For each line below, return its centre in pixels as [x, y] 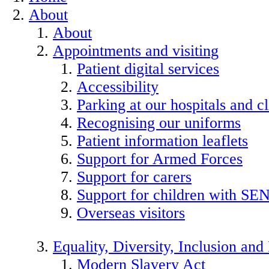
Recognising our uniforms [159, 122]
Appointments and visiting [136, 50]
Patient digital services [148, 68]
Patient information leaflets [162, 141]
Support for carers [134, 177]
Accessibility [118, 86]
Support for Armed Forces [160, 159]
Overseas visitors [131, 213]
